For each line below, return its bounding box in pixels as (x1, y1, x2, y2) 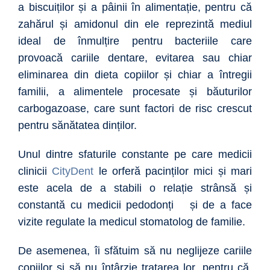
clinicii (18, 165, 52, 178)
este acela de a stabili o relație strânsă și (18, 182, 252, 195)
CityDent (52, 165, 94, 178)
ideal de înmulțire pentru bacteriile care (18, 35, 252, 48)
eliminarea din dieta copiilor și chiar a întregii (18, 69, 252, 81)
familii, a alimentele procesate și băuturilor (18, 86, 252, 98)
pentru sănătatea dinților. (18, 119, 137, 132)
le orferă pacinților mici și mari (93, 165, 253, 178)
